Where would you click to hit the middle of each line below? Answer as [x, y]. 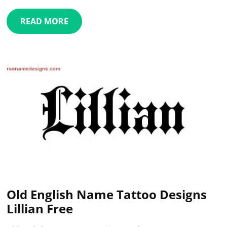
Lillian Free [40, 208]
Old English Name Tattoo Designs [107, 194]
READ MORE [45, 21]
